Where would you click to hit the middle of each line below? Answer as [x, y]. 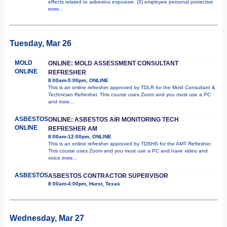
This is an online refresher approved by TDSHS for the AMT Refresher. [130, 143]
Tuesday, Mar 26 [41, 43]
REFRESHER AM [73, 128]
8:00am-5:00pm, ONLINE [78, 80]
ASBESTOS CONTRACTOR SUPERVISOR [108, 176]
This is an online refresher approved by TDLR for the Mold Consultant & [132, 87]
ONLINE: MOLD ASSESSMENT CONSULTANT [113, 63]
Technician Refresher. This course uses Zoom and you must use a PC [129, 94]
